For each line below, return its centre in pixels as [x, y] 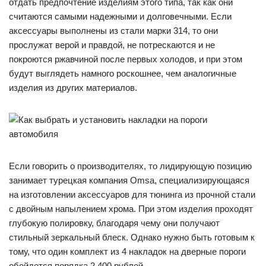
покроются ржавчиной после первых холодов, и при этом [126, 59]
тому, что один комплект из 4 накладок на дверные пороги [127, 251]
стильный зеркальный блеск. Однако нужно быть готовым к [132, 237]
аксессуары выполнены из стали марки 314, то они [113, 31]
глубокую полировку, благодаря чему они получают [114, 223]
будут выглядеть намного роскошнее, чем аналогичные [123, 73]
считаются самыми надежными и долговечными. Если [120, 16]
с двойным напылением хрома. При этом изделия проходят [131, 209]
